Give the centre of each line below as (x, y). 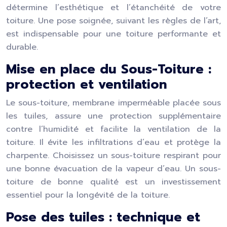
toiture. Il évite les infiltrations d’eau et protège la (113, 142)
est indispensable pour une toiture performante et (113, 34)
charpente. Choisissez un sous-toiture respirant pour (113, 156)
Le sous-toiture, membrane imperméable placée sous (113, 103)
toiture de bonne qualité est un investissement (113, 182)
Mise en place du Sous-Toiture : (109, 69)
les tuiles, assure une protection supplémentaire (113, 116)
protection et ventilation (87, 85)
